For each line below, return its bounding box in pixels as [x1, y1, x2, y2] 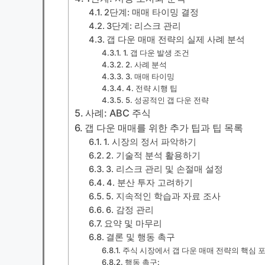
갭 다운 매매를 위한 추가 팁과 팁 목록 [85, 121, 244, 134]
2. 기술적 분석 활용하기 [106, 150, 201, 161]
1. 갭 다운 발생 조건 [122, 47, 189, 57]
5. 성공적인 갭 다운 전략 [125, 95, 209, 105]
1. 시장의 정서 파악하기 [104, 136, 197, 147]
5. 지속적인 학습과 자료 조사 [106, 190, 221, 202]
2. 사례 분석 [125, 59, 167, 69]
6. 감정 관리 [106, 204, 154, 215]
